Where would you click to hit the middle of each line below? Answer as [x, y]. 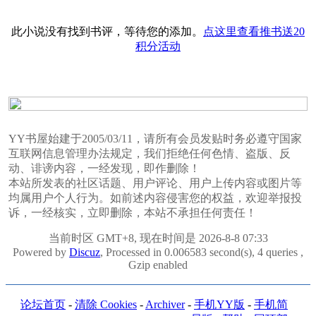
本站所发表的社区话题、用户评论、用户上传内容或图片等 [155, 183]
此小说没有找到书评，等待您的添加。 [107, 32]
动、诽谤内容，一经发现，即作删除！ [104, 168]
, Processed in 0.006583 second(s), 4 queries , [202, 252]
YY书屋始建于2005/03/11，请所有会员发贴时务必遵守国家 [155, 138]
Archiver [165, 304]
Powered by [41, 252]
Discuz [85, 252]
